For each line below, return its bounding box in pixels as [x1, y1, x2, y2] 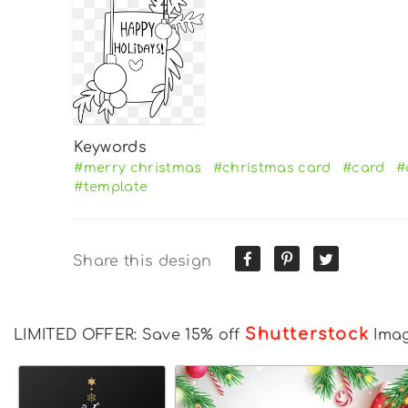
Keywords [74, 139, 147, 157]
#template [74, 179, 148, 195]
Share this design [73, 253, 212, 270]
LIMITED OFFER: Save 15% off [14, 327, 245, 344]
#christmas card [212, 160, 331, 176]
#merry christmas [74, 160, 202, 176]
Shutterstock [244, 325, 370, 344]
